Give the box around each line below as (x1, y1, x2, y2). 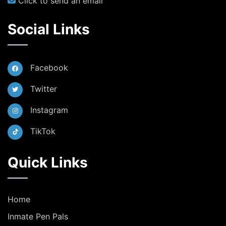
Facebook (28, 63, 68, 73)
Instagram (28, 105, 68, 116)
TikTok (28, 126, 55, 137)
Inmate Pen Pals (8, 211, 68, 222)
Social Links (8, 21, 90, 38)
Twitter (28, 84, 57, 94)
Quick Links (8, 154, 88, 172)
